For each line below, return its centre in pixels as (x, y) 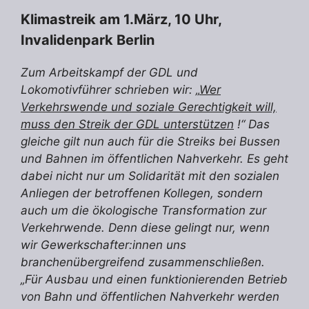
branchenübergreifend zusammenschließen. (143, 262)
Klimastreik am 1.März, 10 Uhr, (121, 20)
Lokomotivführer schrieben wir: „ (110, 90)
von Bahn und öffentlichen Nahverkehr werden (150, 297)
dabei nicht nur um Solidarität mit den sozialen (150, 176)
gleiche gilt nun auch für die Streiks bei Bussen (150, 142)
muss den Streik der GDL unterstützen (127, 124)
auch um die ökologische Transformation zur (143, 211)
